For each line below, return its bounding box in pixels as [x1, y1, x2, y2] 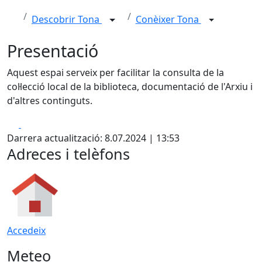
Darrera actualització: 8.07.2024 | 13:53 [7, 132, 180, 144]
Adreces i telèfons [7, 144, 130, 164]
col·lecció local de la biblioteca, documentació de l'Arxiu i [7, 80, 253, 93]
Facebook [20, 117, 63, 130]
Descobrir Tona [32, 13, 102, 26]
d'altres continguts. [7, 94, 92, 107]
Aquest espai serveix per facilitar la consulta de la [7, 66, 224, 79]
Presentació [7, 39, 98, 62]
